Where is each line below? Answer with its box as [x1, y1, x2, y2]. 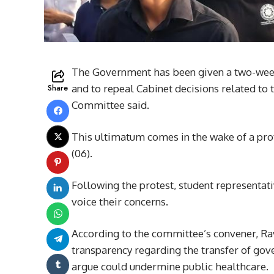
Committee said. [72, 98, 152, 111]
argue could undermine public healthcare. [72, 259, 268, 273]
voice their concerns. [72, 194, 171, 208]
